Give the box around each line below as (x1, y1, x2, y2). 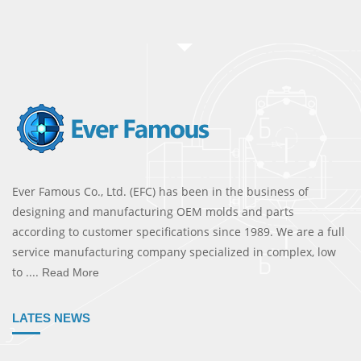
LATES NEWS (12, 311, 90, 326)
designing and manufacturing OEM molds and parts (12, 204, 294, 220)
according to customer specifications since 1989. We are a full (12, 224, 345, 240)
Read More (39, 266, 99, 280)
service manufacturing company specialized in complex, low (12, 244, 336, 260)
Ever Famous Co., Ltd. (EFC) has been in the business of (12, 184, 309, 200)
